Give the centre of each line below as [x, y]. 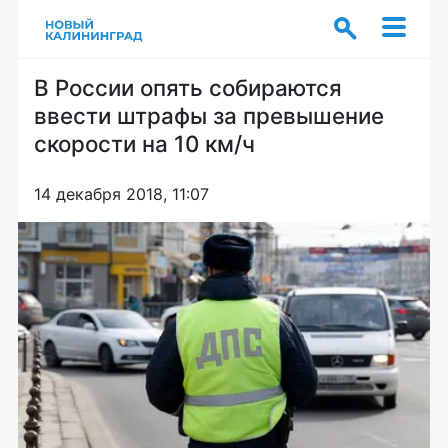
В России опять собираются [188, 87]
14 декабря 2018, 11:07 [121, 194]
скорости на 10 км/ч [144, 143]
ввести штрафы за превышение [209, 115]
